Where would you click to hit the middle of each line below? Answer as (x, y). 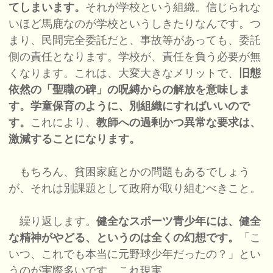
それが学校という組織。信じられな (173, 8)
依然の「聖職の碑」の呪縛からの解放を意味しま (129, 90)
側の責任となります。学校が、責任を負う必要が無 (135, 57)
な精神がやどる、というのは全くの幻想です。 (124, 238)
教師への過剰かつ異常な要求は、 (179, 123)
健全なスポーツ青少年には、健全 (179, 222)
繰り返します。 (53, 222)
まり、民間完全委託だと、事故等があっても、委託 (135, 41)
